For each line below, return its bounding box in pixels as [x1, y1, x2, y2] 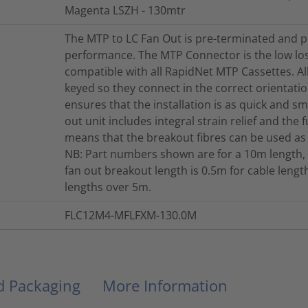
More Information [102, 274, 228, 296]
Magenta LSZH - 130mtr [65, 2, 186, 18]
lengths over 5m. [65, 179, 151, 195]
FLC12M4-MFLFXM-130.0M [65, 207, 197, 223]
